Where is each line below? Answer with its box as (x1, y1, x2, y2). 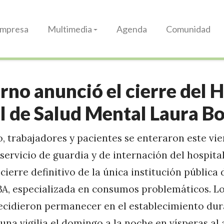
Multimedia (47, 23, 92, 34)
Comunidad (166, 23, 210, 34)
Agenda (116, 23, 147, 34)
